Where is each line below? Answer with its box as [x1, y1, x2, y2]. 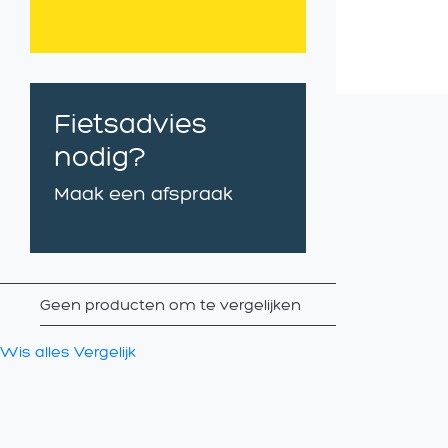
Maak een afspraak [54, 181, 233, 205]
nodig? [54, 139, 146, 173]
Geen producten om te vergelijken [40, 295, 301, 314]
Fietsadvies [54, 106, 207, 140]
